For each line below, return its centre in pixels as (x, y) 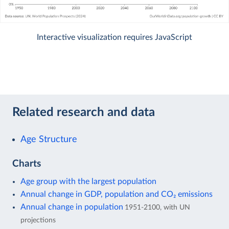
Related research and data (84, 112)
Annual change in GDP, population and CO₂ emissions (117, 194)
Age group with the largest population (88, 181)
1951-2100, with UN (157, 207)
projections (38, 220)
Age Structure (49, 139)
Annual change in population (72, 207)
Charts (27, 164)
